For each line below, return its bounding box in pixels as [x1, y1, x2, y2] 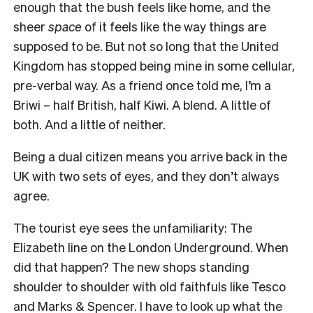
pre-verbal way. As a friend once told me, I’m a [13, 76, 271, 93]
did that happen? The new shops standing [13, 258, 249, 275]
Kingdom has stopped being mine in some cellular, [13, 57, 295, 73]
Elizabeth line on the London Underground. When [13, 238, 289, 255]
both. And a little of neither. [13, 115, 166, 132]
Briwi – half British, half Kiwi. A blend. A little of [13, 96, 271, 112]
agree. [13, 187, 50, 203]
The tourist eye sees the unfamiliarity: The [13, 219, 252, 235]
